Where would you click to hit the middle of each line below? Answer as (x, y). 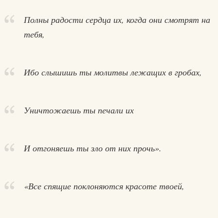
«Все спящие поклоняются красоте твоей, (104, 186)
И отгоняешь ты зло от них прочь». (92, 148)
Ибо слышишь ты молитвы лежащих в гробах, (113, 72)
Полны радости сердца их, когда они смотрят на (117, 19)
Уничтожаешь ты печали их (79, 110)
